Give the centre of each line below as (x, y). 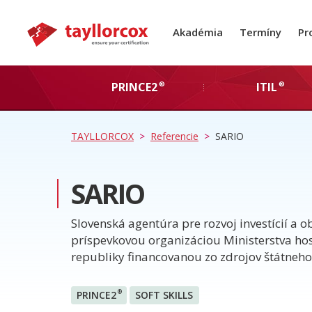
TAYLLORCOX (102, 136)
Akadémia (197, 32)
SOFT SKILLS (164, 295)
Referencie (174, 136)
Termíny (260, 32)
